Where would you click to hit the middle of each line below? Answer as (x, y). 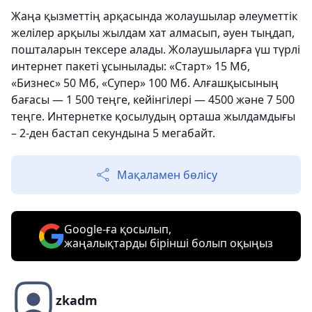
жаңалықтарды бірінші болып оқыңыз (169, 243)
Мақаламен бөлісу (167, 175)
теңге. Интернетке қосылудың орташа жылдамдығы (153, 117)
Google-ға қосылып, (118, 229)
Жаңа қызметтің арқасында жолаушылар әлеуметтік (154, 16)
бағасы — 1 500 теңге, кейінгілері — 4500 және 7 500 (153, 100)
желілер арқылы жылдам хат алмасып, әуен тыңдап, (153, 33)
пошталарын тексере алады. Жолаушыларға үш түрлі (156, 50)
